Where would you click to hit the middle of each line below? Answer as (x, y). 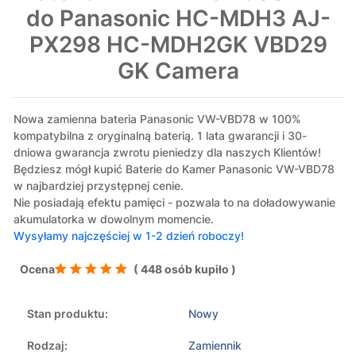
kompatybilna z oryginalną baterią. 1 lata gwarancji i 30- (160, 136)
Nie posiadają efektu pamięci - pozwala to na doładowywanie (174, 203)
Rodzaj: (47, 346)
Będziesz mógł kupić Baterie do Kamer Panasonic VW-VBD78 (174, 169)
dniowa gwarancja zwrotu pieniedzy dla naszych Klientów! (167, 153)
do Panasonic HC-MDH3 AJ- (178, 19)
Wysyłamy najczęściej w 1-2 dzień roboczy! (129, 236)
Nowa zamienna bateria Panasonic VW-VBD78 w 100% (157, 119)
